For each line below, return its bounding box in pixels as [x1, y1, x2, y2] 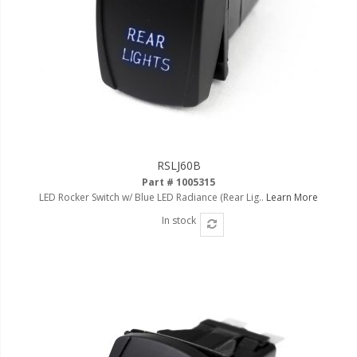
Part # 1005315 [142, 175, 215, 189]
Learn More [266, 190, 318, 204]
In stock [161, 213, 196, 227]
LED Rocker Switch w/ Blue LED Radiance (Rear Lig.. [39, 190, 266, 204]
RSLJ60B [156, 157, 201, 173]
